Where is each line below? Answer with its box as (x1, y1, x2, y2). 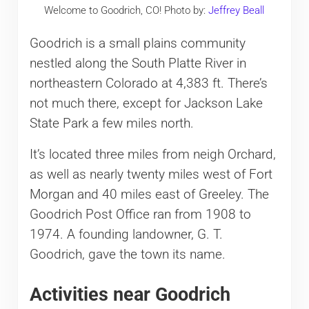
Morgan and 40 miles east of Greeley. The (29, 186, 269, 202)
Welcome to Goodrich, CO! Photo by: (44, 4, 209, 17)
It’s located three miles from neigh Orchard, (29, 146, 276, 162)
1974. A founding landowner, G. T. (29, 226, 223, 242)
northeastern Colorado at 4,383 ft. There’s (29, 75, 268, 91)
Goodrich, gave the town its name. (29, 246, 226, 262)
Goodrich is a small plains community (29, 35, 246, 51)
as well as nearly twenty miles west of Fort (29, 166, 272, 182)
